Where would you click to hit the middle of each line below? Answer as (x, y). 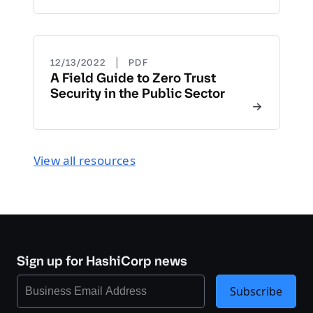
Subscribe (256, 291)
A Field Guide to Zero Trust (133, 78)
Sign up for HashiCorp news (102, 261)
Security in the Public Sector (138, 93)
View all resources (85, 160)
